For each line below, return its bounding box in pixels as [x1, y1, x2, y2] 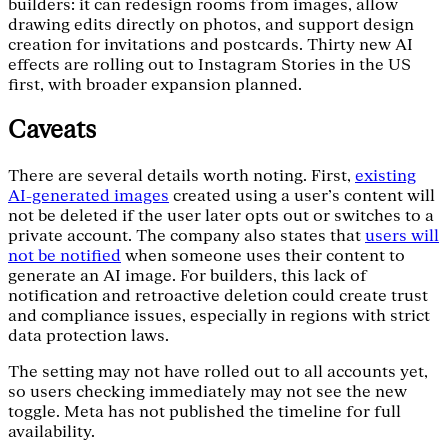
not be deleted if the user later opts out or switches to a [8, 205, 434, 226]
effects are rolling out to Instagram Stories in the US [8, 54, 411, 75]
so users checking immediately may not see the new [8, 381, 407, 402]
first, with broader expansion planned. [8, 74, 302, 95]
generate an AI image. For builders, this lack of [8, 265, 367, 286]
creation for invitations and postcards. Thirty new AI [8, 34, 413, 55]
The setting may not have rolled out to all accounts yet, [8, 361, 428, 382]
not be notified [8, 245, 121, 266]
